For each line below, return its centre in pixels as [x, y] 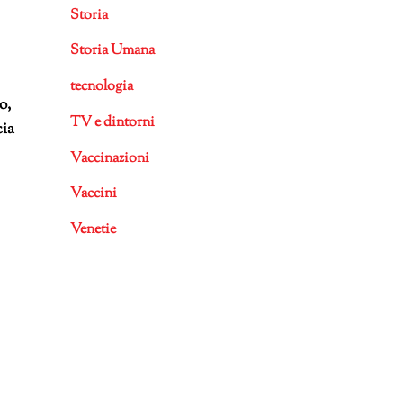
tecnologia [101, 87]
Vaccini [93, 194]
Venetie [93, 230]
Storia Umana [112, 51]
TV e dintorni [112, 122]
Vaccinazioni [109, 158]
